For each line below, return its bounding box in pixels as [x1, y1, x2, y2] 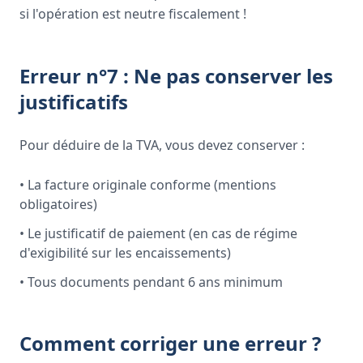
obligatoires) [19, 195, 97, 213]
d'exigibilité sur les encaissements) [19, 244, 231, 262]
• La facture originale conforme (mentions [19, 176, 276, 194]
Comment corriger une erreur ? [19, 330, 321, 357]
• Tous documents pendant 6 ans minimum [19, 273, 283, 291]
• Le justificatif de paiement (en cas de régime [19, 224, 297, 242]
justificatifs [19, 88, 128, 115]
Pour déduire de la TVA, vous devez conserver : [19, 136, 305, 154]
